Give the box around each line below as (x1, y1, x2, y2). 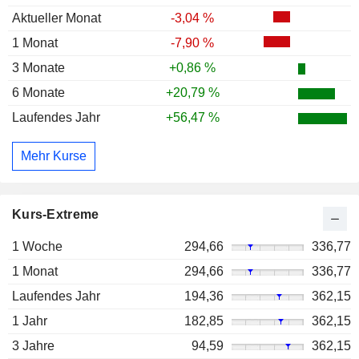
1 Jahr (12, 313, 47, 328)
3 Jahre (12, 338, 54, 353)
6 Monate (12, 86, 65, 100)
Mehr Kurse (21, 148, 87, 163)
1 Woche (12, 239, 63, 253)
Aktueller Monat (12, 11, 101, 26)
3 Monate (12, 61, 65, 75)
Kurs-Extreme (12, 207, 99, 221)
